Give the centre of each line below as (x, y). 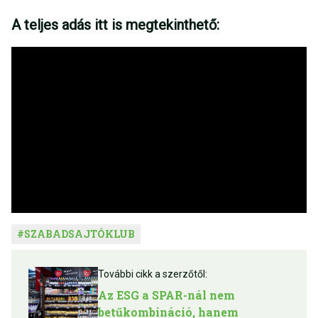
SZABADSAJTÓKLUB (79, 234)
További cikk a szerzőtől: (153, 274)
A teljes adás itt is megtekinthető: (115, 25)
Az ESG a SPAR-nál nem (167, 295)
